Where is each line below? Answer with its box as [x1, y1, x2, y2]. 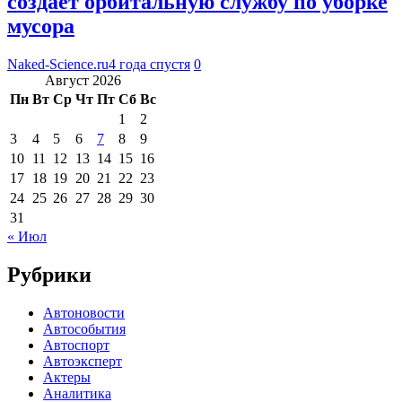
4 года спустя [109, 56, 190, 72]
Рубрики [7, 262, 92, 286]
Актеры [43, 369, 91, 385]
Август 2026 [45, 72, 121, 88]
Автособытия [43, 320, 126, 336]
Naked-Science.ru [7, 56, 109, 72]
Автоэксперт [43, 353, 122, 369]
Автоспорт [43, 336, 109, 353]
